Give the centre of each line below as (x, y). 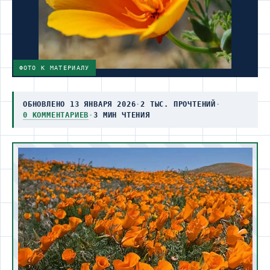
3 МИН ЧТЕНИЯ (122, 115)
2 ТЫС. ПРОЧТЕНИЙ (178, 104)
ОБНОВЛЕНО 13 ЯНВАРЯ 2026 (80, 104)
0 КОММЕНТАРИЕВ (56, 115)
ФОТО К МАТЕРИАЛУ (54, 68)
